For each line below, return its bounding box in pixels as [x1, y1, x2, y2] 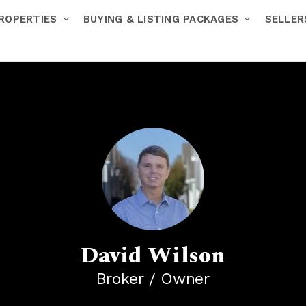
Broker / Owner [96, 270, 210, 288]
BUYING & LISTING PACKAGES [83, 13, 242, 25]
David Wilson [80, 239, 226, 273]
